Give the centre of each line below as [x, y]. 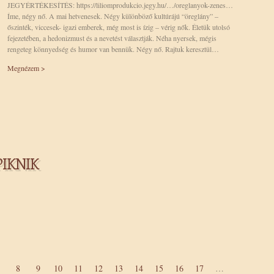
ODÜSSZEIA [115, 63]
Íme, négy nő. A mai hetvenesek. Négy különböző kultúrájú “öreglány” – [113, 16]
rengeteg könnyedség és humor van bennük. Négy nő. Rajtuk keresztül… [113, 49]
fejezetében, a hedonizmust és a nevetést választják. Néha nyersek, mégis [112, 38]
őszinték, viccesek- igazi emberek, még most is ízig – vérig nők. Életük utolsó [119, 27]
